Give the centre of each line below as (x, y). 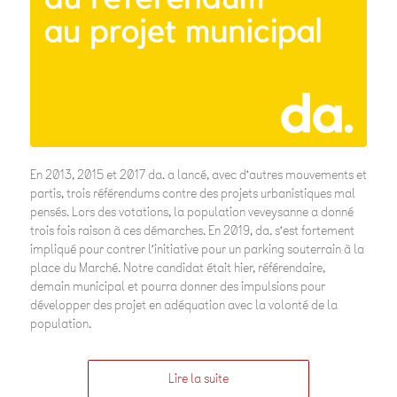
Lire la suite (198, 378)
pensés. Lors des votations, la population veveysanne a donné (191, 212)
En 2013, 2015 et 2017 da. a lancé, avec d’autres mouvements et (198, 175)
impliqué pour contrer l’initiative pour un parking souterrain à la (197, 249)
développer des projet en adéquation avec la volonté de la (183, 305)
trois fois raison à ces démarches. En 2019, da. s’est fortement (192, 230)
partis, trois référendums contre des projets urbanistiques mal (192, 193)
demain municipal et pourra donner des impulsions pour (177, 286)
